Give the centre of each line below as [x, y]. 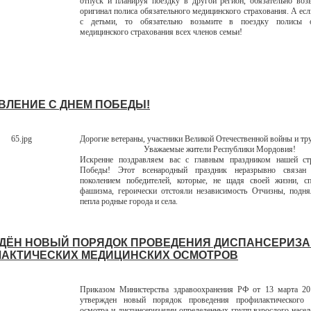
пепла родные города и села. [129, 201]
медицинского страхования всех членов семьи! [161, 32]
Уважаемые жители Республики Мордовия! [220, 149]
